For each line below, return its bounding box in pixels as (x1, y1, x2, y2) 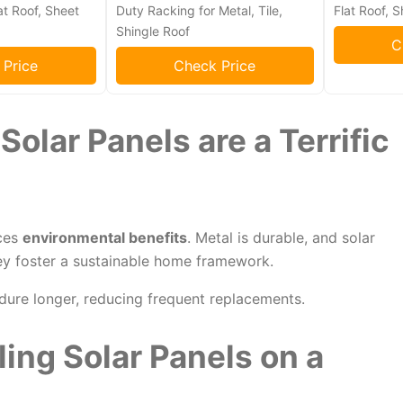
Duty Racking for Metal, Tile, (115, 3, 282, 19)
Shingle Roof (115, 23, 190, 40)
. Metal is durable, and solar (186, 228, 375, 247)
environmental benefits (22, 228, 187, 247)
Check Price (174, 57, 256, 76)
